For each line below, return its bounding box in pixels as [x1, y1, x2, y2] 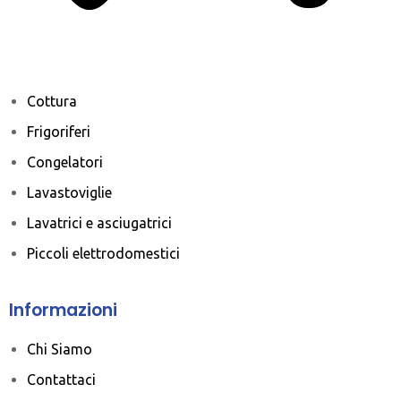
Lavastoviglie [27, 183, 112, 200]
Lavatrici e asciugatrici [27, 214, 172, 231]
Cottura [27, 92, 77, 109]
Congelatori [27, 153, 103, 170]
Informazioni [9, 297, 117, 322]
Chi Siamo [27, 340, 92, 357]
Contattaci [27, 371, 96, 388]
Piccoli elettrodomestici [27, 244, 180, 261]
